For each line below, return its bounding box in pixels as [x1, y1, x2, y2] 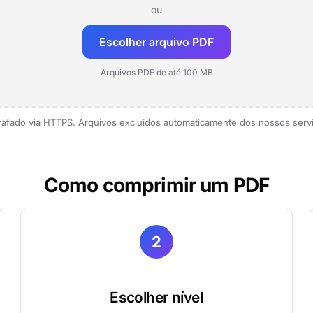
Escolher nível [110, 289, 203, 306]
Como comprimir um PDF [43, 173, 270, 197]
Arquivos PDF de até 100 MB [100, 67, 213, 78]
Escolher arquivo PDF [99, 35, 214, 49]
